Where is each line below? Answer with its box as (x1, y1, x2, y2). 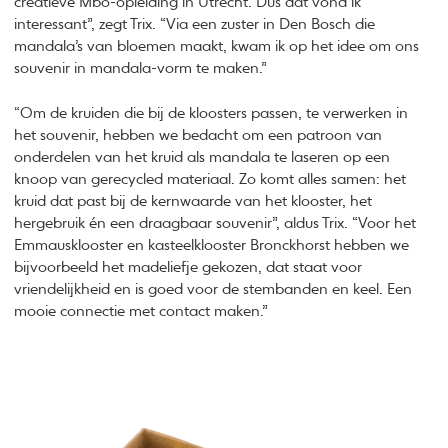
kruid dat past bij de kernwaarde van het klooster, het (14, 193, 373, 209)
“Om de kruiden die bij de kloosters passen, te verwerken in (14, 105, 409, 121)
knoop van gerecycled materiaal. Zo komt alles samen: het (14, 171, 407, 187)
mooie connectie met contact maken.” (14, 303, 269, 319)
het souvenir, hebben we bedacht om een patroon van (14, 127, 383, 143)
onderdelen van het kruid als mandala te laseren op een (14, 149, 391, 165)
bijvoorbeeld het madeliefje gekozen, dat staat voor (14, 259, 363, 275)
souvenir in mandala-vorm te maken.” (14, 61, 268, 77)
